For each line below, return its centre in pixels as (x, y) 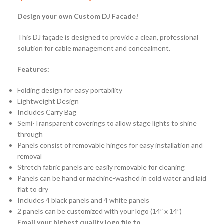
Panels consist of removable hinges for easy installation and (110, 145)
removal (30, 156)
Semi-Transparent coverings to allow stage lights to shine (107, 123)
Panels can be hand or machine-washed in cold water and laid (112, 178)
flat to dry (33, 189)
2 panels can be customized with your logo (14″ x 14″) (100, 211)
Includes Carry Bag (47, 112)
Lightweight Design (48, 101)
